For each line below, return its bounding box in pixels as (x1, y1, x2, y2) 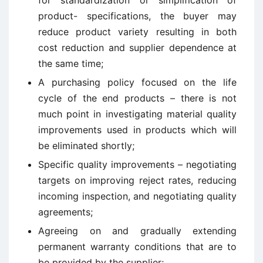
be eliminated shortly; (38, 140, 134, 151)
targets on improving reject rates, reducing (38, 174, 237, 186)
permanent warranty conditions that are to (38, 241, 237, 252)
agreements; (38, 206, 93, 218)
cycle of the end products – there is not (38, 92, 237, 104)
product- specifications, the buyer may (38, 10, 237, 22)
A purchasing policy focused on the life (38, 76, 237, 88)
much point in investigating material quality (38, 108, 237, 120)
